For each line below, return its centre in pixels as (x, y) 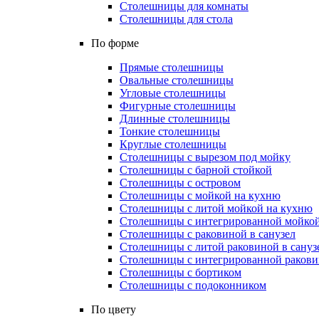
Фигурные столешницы (178, 106)
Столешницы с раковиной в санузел (208, 234)
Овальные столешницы (177, 80)
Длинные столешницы (175, 119)
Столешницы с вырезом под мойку (205, 157)
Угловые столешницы (173, 93)
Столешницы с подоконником (193, 285)
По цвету (114, 309)
